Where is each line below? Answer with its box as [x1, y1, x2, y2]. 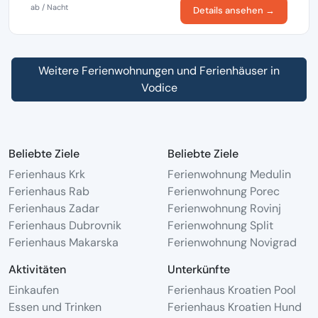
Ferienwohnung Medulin [168, 166, 291, 182]
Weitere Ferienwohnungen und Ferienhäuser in [38, 62, 280, 78]
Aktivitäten [9, 261, 66, 277]
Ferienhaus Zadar [9, 200, 99, 216]
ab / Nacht [31, 1, 68, 12]
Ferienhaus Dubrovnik [9, 217, 121, 233]
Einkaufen [9, 282, 59, 297]
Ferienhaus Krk [9, 166, 85, 182]
